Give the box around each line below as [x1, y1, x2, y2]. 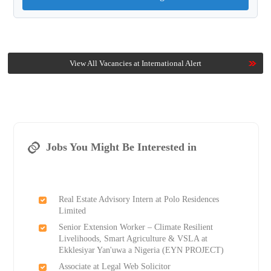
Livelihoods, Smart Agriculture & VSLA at [58, 234, 207, 244]
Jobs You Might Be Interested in [45, 141, 197, 154]
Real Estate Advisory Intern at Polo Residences [58, 195, 219, 204]
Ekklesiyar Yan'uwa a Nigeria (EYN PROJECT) [58, 246, 224, 255]
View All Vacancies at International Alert [69, 59, 201, 68]
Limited [58, 206, 86, 216]
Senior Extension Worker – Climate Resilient [58, 223, 213, 232]
